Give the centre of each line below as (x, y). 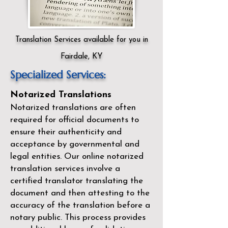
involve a (102, 169)
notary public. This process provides (78, 218)
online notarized (113, 156)
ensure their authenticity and (66, 132)
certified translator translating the (77, 181)
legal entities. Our (46, 156)
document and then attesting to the (80, 193)
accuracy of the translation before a (80, 205)
